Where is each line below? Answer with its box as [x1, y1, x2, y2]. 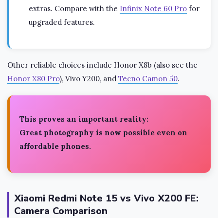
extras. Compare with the [29, 4, 120, 14]
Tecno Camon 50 [118, 74, 178, 84]
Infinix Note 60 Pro [120, 4, 187, 14]
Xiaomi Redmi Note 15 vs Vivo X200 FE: [14, 192, 199, 205]
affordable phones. [19, 142, 91, 151]
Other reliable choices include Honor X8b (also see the [7, 60, 198, 70]
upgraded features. [29, 18, 95, 27]
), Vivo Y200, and [59, 74, 118, 84]
